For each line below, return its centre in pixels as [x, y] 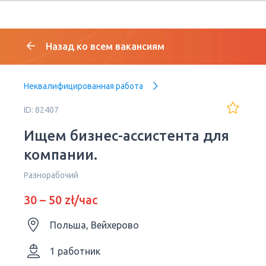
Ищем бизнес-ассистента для [126, 136]
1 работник [75, 251]
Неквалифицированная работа [83, 86]
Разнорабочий [51, 175]
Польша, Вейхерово [94, 225]
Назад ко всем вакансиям [105, 46]
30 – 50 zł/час [61, 200]
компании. [61, 155]
